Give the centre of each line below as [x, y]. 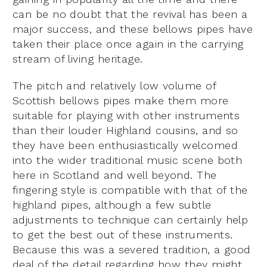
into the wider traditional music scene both [128, 160]
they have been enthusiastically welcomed [125, 145]
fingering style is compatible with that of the [130, 190]
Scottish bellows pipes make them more [121, 100]
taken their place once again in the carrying [128, 44]
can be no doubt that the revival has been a [130, 14]
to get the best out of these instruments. [123, 234]
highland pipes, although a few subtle [112, 204]
